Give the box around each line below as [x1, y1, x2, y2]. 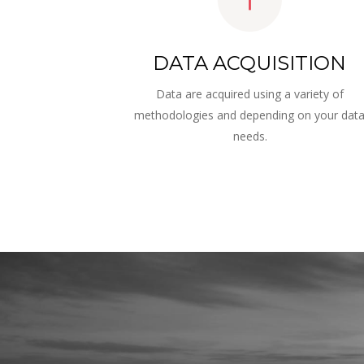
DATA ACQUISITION [153, 51, 347, 75]
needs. [232, 128, 267, 144]
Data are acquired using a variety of [155, 86, 347, 102]
